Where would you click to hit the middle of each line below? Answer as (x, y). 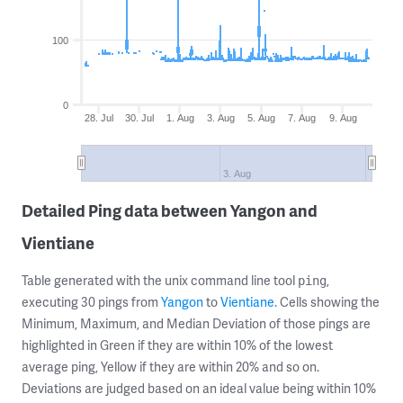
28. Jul (99, 118)
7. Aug (302, 118)
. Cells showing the (327, 302)
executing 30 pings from (91, 302)
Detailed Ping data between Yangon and (170, 210)
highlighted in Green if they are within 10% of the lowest (177, 345)
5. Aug (262, 118)
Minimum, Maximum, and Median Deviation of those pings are (196, 323)
